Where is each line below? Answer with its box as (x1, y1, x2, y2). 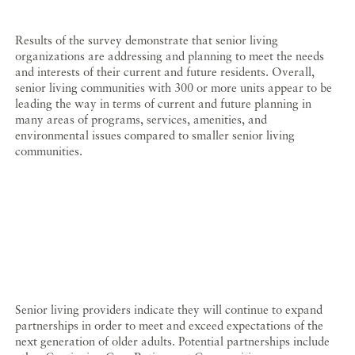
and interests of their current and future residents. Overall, (15, 64, 315, 79)
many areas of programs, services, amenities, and (15, 112, 268, 127)
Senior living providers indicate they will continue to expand (15, 302, 323, 317)
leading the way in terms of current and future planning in (15, 96, 312, 111)
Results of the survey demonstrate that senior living (15, 32, 279, 48)
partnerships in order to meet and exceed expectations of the (15, 318, 324, 333)
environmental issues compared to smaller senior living (15, 128, 296, 143)
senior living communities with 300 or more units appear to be (15, 80, 333, 95)
